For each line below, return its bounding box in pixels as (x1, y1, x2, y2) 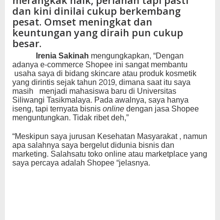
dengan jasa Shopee (124, 102, 199, 116)
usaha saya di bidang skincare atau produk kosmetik (12, 66, 196, 81)
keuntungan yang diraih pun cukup (12, 26, 183, 40)
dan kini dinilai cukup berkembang (12, 4, 186, 18)
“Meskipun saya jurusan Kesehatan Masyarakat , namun (12, 129, 207, 144)
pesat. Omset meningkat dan (12, 15, 152, 29)
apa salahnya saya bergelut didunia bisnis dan (12, 138, 174, 153)
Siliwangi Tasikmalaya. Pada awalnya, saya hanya (12, 93, 189, 108)
